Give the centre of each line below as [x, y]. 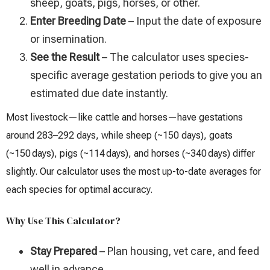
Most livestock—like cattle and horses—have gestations [124, 118]
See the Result [65, 57]
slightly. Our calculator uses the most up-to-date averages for [133, 172]
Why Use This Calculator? [63, 221]
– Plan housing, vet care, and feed [178, 251]
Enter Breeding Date [78, 21]
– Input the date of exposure [194, 21]
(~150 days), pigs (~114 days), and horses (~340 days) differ [130, 154]
